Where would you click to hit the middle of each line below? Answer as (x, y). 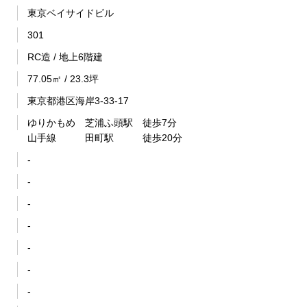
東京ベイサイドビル (71, 13)
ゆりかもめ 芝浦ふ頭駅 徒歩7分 (102, 123)
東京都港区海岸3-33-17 (78, 101)
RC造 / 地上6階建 (65, 57)
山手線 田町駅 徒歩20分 (105, 138)
